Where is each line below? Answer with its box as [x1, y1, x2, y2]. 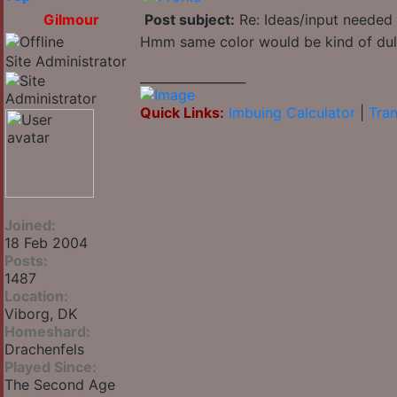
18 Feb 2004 [4, 234, 88, 253]
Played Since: [4, 358, 97, 377]
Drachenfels [4, 340, 84, 359]
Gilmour [43, 11, 99, 29]
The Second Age [4, 376, 115, 394]
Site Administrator [5, 52, 127, 71]
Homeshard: [4, 323, 90, 341]
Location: [4, 287, 68, 306]
